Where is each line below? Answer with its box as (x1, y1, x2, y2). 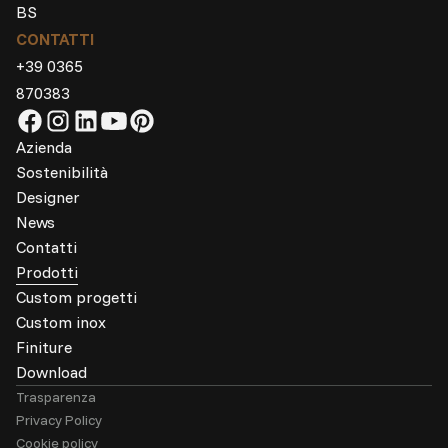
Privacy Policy (16, 411, 102, 430)
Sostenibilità (16, 162, 108, 183)
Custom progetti (16, 287, 137, 308)
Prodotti (16, 262, 78, 283)
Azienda (16, 137, 72, 158)
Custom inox (16, 312, 106, 333)
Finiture (16, 337, 72, 358)
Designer (16, 187, 80, 208)
